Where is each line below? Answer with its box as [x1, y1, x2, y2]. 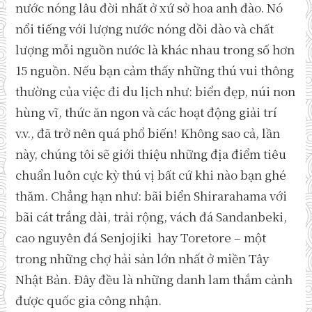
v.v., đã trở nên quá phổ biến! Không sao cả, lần [15, 123, 281, 141]
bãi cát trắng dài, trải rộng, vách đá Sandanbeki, [15, 207, 288, 225]
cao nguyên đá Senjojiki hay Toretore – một [15, 228, 267, 246]
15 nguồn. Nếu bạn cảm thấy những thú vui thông [15, 61, 295, 79]
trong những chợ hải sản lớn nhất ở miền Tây [15, 249, 270, 267]
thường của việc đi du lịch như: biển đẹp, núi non [15, 81, 296, 100]
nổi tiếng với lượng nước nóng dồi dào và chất [15, 19, 274, 37]
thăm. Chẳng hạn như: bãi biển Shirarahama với [15, 186, 288, 204]
